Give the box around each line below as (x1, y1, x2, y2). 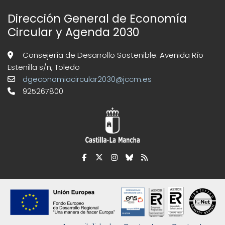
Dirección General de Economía (8, 11, 187, 27)
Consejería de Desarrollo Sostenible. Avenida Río (21, 50, 203, 61)
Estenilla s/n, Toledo (8, 62, 80, 73)
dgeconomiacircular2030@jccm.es (21, 74, 152, 85)
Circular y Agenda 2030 (8, 24, 140, 41)
